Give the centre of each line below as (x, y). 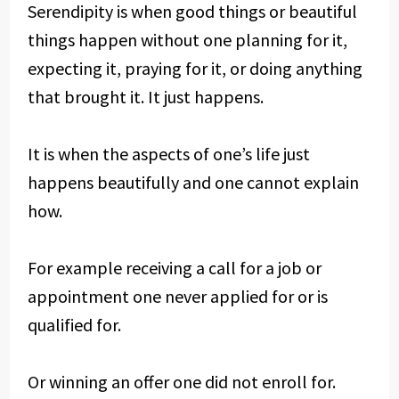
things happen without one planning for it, (187, 40)
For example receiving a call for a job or (174, 268)
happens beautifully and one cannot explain (193, 182)
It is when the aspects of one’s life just (168, 154)
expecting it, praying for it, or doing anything (195, 68)
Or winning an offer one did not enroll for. (181, 382)
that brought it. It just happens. (145, 97)
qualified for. (74, 325)
